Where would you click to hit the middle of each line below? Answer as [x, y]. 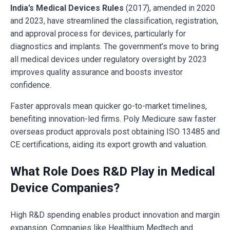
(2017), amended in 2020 [169, 8]
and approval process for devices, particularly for [98, 34]
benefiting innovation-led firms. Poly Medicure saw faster [113, 119]
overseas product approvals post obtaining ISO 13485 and [115, 132]
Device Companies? [65, 188]
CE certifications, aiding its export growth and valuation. [109, 145]
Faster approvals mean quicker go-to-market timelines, [109, 106]
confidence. [31, 85]
